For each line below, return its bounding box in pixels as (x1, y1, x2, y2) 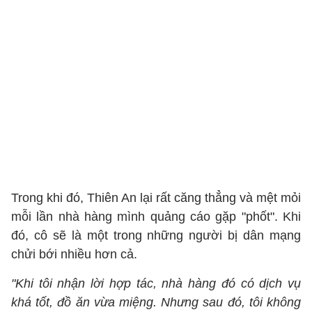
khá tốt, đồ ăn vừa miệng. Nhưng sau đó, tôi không (11, 295, 301, 309)
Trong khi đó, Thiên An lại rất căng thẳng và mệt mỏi (11, 191, 301, 205)
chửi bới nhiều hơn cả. (11, 247, 137, 261)
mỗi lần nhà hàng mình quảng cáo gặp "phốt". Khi (11, 210, 301, 224)
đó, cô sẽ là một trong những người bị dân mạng (11, 228, 301, 242)
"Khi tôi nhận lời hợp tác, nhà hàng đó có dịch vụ (11, 276, 301, 290)
